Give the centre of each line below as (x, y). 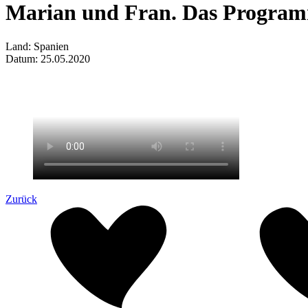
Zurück (21, 199)
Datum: (23, 58)
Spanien (51, 46)
